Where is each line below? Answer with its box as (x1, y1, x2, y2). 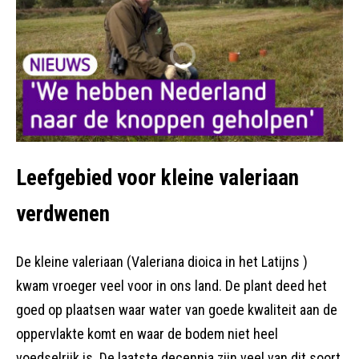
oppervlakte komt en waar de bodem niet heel (16, 325, 278, 343)
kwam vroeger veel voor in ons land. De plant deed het (16, 277, 327, 295)
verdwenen (16, 200, 110, 227)
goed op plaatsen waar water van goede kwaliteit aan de (16, 301, 337, 319)
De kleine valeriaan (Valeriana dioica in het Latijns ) (16, 253, 308, 271)
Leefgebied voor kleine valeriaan (16, 164, 299, 191)
